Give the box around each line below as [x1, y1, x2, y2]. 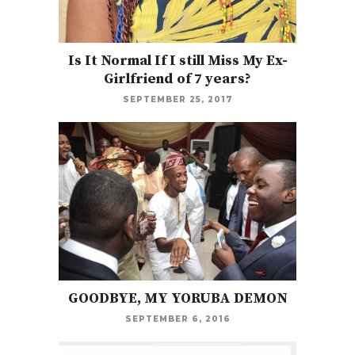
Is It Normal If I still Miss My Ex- [67, 52, 288, 71]
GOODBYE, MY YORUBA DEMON [67, 289, 288, 308]
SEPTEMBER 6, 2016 [124, 314, 231, 325]
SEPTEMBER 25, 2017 [122, 94, 233, 105]
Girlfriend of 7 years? [104, 70, 251, 89]
